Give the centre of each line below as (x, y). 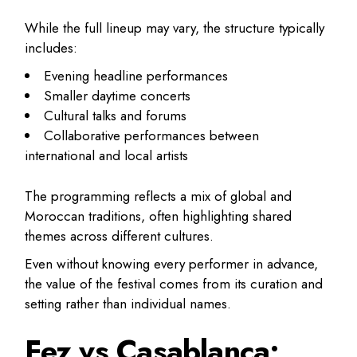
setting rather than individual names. (128, 303)
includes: (51, 48)
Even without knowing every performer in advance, (172, 263)
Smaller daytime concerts (118, 96)
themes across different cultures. (120, 235)
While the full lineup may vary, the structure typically (175, 28)
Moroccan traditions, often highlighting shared (159, 216)
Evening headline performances (136, 76)
